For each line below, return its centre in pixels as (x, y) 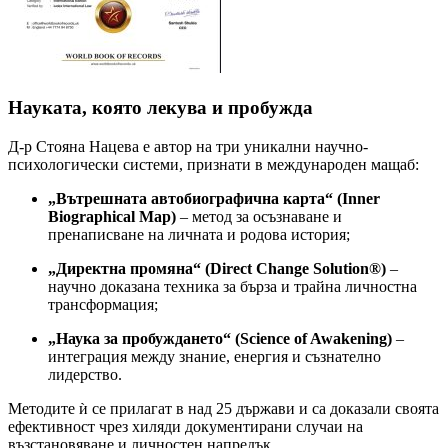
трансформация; (103, 304)
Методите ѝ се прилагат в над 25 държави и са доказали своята (223, 408)
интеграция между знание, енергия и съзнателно (214, 356)
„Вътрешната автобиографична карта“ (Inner (214, 198)
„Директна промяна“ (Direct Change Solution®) (217, 268)
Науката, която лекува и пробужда (160, 107)
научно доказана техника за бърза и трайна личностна (232, 286)
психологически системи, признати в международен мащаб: (213, 164)
